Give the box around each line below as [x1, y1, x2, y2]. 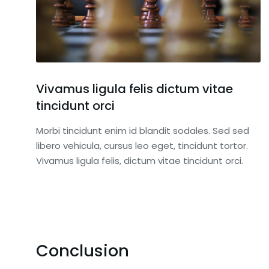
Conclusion [36, 240, 129, 262]
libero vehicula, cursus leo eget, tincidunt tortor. [36, 139, 248, 153]
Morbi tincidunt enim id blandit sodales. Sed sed [36, 124, 249, 138]
